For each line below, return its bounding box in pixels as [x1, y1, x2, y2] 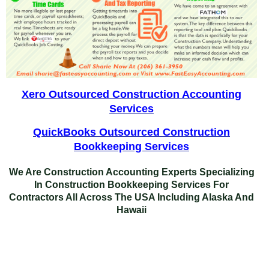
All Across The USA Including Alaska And [65, 192, 254, 202]
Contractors [9, 192, 65, 202]
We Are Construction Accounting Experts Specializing [8, 166, 255, 177]
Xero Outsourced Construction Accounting [22, 87, 241, 100]
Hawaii [116, 204, 147, 215]
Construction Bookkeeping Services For [45, 179, 229, 190]
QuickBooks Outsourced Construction [33, 125, 230, 138]
